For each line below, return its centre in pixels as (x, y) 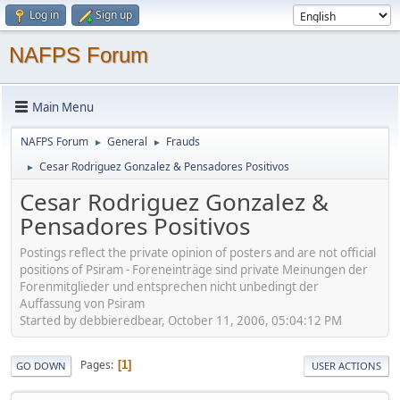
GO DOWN (41, 365)
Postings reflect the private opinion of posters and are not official (198, 252)
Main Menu (63, 107)
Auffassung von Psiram (82, 303)
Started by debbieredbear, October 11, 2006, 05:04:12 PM (181, 320)
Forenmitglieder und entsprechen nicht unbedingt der (169, 286)
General (127, 142)
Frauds (183, 142)
